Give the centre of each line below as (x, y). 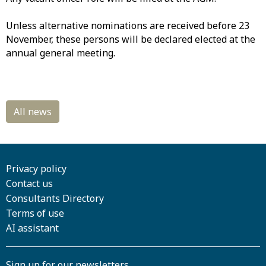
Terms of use (35, 213)
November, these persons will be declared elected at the (131, 39)
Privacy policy (36, 169)
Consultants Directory (55, 198)
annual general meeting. (61, 53)
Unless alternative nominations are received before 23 (128, 26)
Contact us (29, 183)
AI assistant (32, 228)
